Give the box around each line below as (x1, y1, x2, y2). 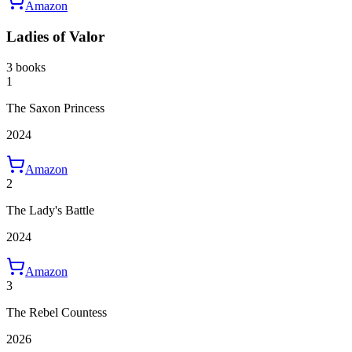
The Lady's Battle (6, 203, 94, 217)
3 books (6, 60, 46, 74)
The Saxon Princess (6, 101, 104, 115)
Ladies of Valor (6, 28, 104, 45)
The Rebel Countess (6, 305, 107, 319)
